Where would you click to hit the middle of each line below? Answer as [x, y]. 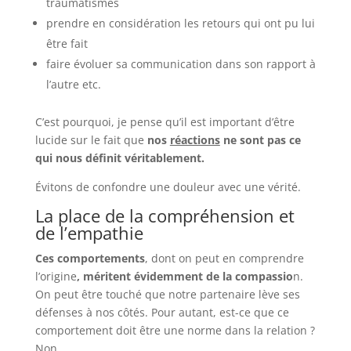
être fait [67, 43]
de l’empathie [89, 232]
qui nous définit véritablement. [121, 157]
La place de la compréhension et [165, 215]
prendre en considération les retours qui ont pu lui [180, 23]
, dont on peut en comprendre [224, 258]
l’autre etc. [75, 84]
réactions [195, 139]
